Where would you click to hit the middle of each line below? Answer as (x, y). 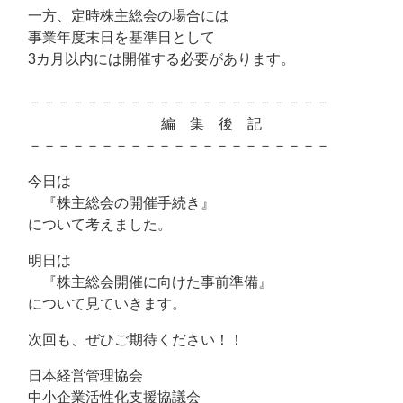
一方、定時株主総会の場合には (121, 16)
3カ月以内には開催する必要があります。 (154, 59)
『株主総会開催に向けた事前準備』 (143, 282)
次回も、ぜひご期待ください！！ (129, 340)
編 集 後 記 (138, 124)
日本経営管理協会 (78, 376)
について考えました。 (93, 224)
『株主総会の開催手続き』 (114, 203)
